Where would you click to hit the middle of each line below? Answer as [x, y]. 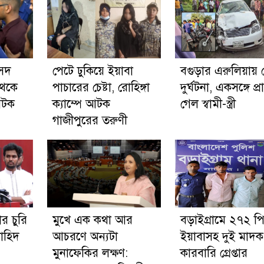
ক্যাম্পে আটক [81, 104]
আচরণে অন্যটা [85, 236]
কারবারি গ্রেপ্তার [214, 253]
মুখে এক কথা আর [92, 220]
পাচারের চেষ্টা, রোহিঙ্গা [101, 87]
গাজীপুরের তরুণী [90, 120]
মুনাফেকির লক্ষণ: [90, 253]
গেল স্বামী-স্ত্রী [208, 104]
